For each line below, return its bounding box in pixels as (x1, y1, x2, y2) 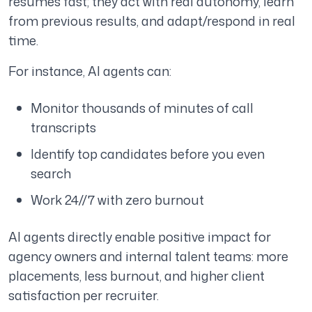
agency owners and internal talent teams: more (8, 247, 288, 266)
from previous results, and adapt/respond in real (8, 12, 295, 31)
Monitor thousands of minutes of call (31, 99, 253, 118)
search (31, 164, 71, 183)
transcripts (31, 118, 96, 137)
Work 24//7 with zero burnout (31, 191, 204, 210)
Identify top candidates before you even (31, 145, 265, 164)
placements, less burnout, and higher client (8, 267, 265, 286)
